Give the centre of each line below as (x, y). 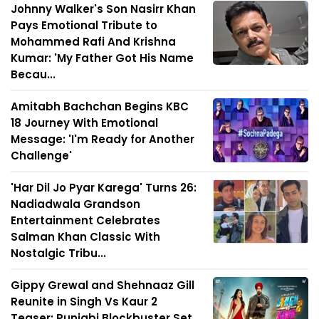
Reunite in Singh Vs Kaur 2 (84, 302)
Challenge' (41, 156)
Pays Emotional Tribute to (84, 26)
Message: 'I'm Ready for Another (103, 140)
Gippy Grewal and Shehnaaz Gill (103, 286)
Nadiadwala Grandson (75, 204)
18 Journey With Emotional (84, 123)
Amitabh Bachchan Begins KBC (100, 107)
